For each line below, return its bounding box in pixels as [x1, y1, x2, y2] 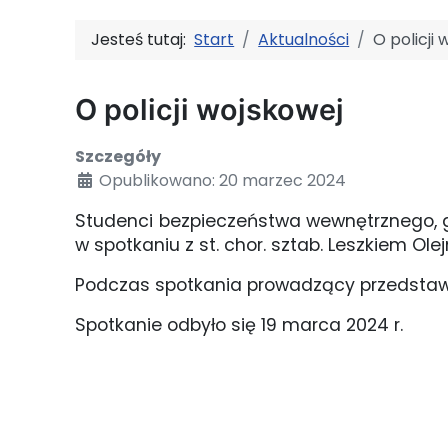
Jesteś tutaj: [91, 27, 195, 51]
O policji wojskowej [75, 92, 345, 128]
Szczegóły [75, 144, 162, 168]
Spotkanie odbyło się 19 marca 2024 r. [75, 312, 404, 337]
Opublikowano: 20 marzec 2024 [99, 168, 347, 192]
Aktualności [258, 27, 350, 51]
